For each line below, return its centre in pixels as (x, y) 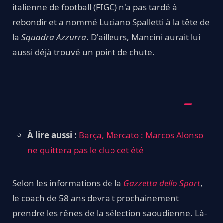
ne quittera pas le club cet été (86, 150)
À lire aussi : (52, 135)
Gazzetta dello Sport (162, 183)
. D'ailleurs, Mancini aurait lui (143, 37)
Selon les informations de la (68, 183)
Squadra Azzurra (54, 37)
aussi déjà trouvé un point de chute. (84, 52)
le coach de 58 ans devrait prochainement (96, 198)
